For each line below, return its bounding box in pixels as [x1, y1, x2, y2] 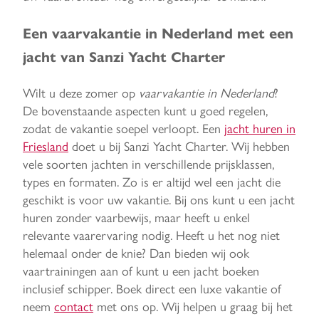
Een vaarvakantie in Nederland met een [23, 25, 293, 43]
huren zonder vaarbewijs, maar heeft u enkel [23, 207, 250, 226]
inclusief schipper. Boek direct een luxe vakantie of [23, 278, 281, 297]
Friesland [23, 136, 68, 155]
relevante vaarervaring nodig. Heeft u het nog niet [23, 225, 280, 244]
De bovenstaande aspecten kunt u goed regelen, [23, 100, 268, 119]
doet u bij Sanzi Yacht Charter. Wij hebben [68, 136, 290, 155]
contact [54, 296, 93, 315]
